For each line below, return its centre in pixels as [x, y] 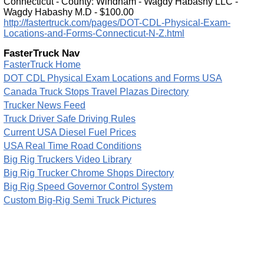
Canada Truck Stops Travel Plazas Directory [96, 92]
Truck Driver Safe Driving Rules [70, 119]
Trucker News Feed [44, 105]
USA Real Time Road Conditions [72, 146]
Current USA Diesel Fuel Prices [70, 132]
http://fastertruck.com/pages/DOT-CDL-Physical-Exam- [117, 23]
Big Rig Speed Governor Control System [88, 187]
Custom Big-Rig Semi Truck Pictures [80, 200]
